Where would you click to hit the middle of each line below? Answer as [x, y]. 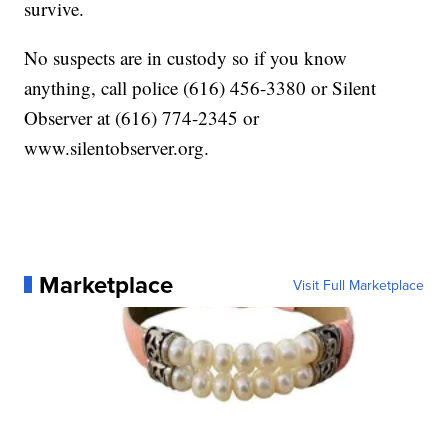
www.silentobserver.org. [117, 147]
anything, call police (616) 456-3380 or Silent [200, 87]
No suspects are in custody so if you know [186, 57]
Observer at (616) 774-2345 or [142, 117]
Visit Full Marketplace [358, 284]
